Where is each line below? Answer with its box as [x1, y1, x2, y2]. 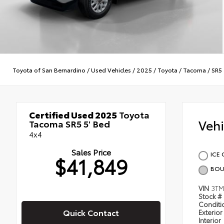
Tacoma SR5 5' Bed [29, 117, 110, 130]
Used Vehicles [91, 65, 131, 74]
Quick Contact [63, 206, 119, 218]
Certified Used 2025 [29, 108, 117, 121]
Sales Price [71, 146, 111, 158]
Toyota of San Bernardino [12, 65, 85, 74]
